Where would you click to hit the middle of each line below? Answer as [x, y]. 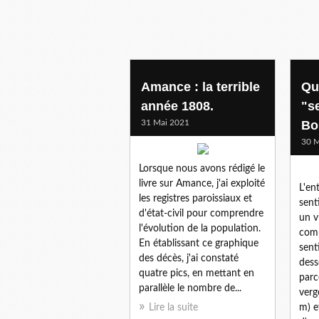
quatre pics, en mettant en [197, 273]
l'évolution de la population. [200, 228]
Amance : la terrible [200, 87]
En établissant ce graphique [199, 243]
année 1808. [177, 106]
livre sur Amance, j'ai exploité [202, 183]
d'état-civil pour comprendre [201, 213]
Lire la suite [173, 307]
